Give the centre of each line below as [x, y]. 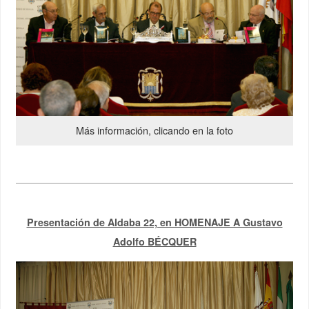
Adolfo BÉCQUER [154, 242]
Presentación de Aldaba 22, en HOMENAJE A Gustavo [154, 222]
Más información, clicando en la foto [154, 130]
